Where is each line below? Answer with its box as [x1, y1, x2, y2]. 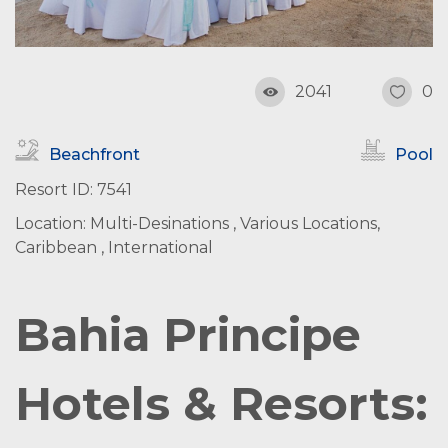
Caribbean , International [15, 238, 213, 257]
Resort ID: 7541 [15, 180, 132, 199]
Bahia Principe [15, 306, 361, 363]
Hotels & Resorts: [15, 375, 428, 432]
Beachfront [49, 145, 140, 164]
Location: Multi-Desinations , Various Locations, [15, 214, 380, 233]
